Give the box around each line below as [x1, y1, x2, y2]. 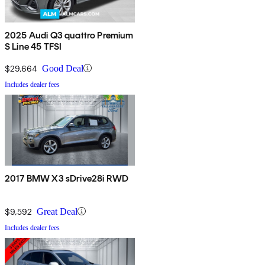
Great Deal [37, 206, 77, 216]
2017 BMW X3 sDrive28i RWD [5, 172, 128, 184]
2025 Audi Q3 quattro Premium [5, 29, 134, 41]
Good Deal [42, 63, 83, 73]
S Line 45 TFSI [5, 40, 62, 52]
